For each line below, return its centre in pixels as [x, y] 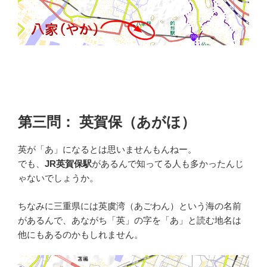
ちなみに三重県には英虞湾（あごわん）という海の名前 [130, 206]
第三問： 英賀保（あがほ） [107, 122]
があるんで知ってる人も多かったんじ [168, 164]
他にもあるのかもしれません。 [80, 234]
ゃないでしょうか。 [58, 178]
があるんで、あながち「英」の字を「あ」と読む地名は [130, 220]
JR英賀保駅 [68, 164]
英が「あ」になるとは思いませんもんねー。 [107, 150]
